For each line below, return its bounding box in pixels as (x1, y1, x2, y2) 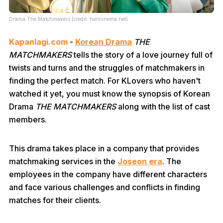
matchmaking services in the (9, 156, 117, 166)
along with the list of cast (116, 102, 210, 111)
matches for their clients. (9, 195, 101, 205)
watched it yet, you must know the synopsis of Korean (9, 89, 210, 99)
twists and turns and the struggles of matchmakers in (9, 63, 205, 73)
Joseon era (117, 156, 162, 166)
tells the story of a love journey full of (72, 50, 213, 60)
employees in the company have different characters (9, 169, 207, 179)
